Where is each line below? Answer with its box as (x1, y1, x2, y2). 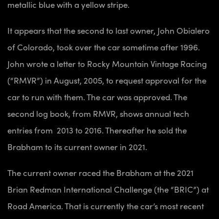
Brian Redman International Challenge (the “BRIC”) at (7, 183, 209, 195)
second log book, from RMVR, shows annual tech (7, 107, 189, 119)
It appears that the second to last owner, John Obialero (7, 24, 210, 36)
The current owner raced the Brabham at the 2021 (7, 166, 194, 178)
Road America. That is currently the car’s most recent (7, 199, 204, 212)
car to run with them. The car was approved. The (7, 90, 187, 103)
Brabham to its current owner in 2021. (7, 140, 149, 153)
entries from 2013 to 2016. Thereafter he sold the (7, 124, 187, 136)
